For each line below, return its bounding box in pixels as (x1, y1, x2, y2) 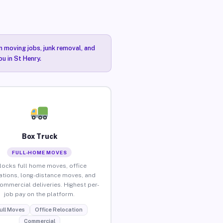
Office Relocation (34, 206, 83, 213)
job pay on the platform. (4, 190, 75, 198)
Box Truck (21, 132, 57, 140)
